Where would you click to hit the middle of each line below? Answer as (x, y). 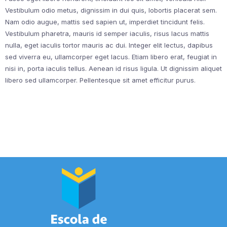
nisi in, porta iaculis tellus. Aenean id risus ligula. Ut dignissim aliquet (113, 68)
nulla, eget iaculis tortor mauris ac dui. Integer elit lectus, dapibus (109, 45)
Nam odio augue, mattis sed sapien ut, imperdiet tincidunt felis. (105, 22)
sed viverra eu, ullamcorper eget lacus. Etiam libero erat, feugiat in (111, 56)
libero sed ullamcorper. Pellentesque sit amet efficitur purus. (100, 80)
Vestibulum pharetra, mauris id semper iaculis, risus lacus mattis (107, 33)
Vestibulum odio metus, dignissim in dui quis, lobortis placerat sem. (111, 10)
